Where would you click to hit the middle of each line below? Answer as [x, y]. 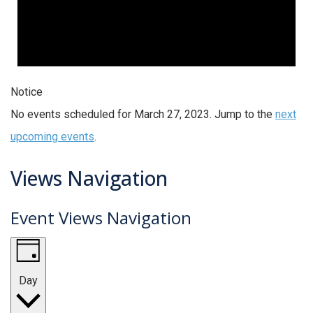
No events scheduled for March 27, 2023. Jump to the [143, 114]
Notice [27, 92]
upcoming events [52, 136]
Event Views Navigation [101, 217]
